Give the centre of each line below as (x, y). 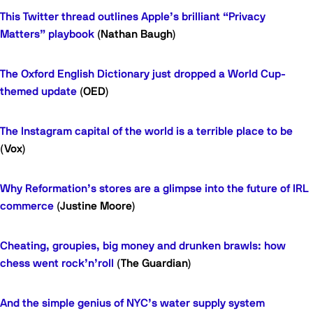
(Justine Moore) (95, 206)
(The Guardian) (153, 264)
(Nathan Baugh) (135, 35)
